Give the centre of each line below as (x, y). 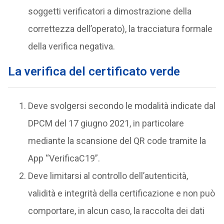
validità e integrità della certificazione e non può (121, 193)
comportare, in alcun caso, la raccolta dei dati (116, 211)
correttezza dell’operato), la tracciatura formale (120, 29)
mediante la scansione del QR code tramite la (117, 141)
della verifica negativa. (71, 46)
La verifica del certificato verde (94, 72)
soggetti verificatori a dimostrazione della (109, 11)
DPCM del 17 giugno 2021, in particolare (106, 123)
